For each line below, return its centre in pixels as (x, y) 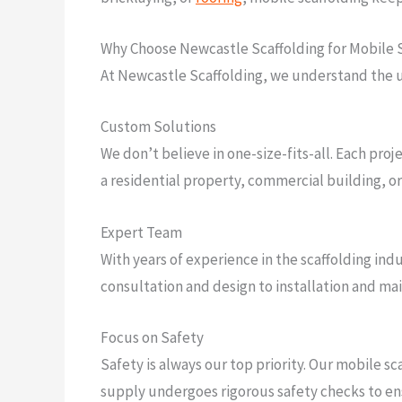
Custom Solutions (158, 127)
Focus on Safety (152, 337)
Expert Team (141, 232)
